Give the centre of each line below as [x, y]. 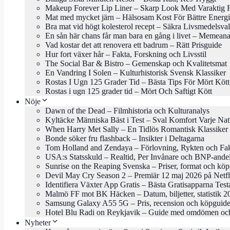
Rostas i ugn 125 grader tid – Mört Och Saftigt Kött [129, 91]
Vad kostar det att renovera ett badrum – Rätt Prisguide [133, 45]
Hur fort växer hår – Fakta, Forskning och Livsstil [126, 54]
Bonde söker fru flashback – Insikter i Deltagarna [125, 139]
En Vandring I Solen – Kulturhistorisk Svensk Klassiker [136, 73]
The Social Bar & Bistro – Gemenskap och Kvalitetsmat [136, 64]
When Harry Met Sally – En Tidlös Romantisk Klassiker [137, 129]
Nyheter [38, 223]
